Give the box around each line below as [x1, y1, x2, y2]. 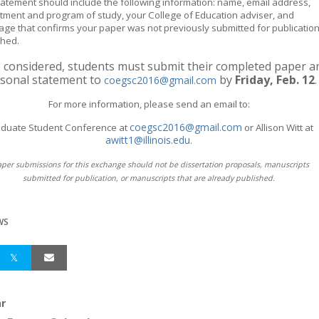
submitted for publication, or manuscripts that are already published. [23, 173, 275, 183]
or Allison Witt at [242, 121, 313, 134]
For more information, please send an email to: [48, 98, 250, 110]
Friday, [234, 72, 273, 88]
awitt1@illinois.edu [105, 133, 190, 147]
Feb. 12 [276, 72, 315, 88]
